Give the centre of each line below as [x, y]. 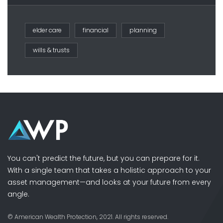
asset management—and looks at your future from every [109, 182]
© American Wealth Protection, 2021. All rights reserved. [88, 217]
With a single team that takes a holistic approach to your [109, 170]
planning [143, 30]
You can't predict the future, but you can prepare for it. [104, 158]
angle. [18, 194]
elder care [47, 30]
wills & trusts [51, 50]
